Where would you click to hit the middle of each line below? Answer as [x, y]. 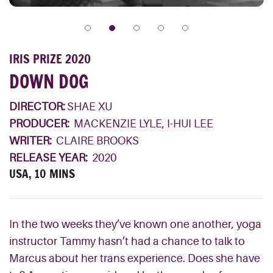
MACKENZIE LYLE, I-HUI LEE [143, 124]
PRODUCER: [41, 124]
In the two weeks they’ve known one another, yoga [135, 224]
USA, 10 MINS [42, 174]
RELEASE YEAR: [50, 158]
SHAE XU [89, 107]
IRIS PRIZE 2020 [50, 59]
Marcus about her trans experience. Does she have [135, 258]
